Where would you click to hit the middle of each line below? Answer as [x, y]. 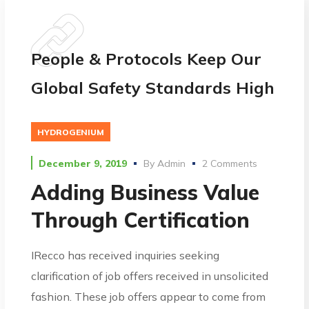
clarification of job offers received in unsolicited [150, 276]
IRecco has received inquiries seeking [126, 255]
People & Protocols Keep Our [147, 59]
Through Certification [141, 220]
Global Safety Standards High [153, 88]
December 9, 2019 [83, 163]
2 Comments [230, 163]
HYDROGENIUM [71, 132]
